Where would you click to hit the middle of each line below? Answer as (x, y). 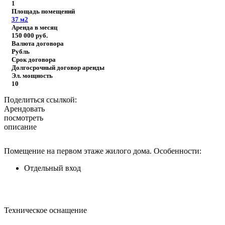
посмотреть (24, 118)
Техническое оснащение (45, 210)
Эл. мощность (32, 75)
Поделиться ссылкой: (40, 99)
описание (20, 127)
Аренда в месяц (34, 27)
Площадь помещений (43, 11)
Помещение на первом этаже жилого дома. (79, 151)
